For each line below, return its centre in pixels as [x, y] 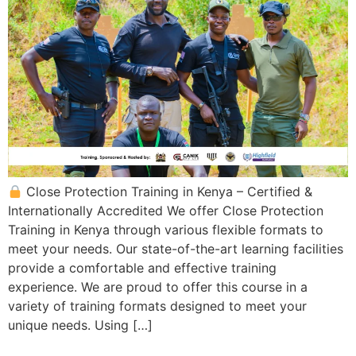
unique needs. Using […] [80, 325]
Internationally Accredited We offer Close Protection [166, 211]
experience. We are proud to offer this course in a [158, 287]
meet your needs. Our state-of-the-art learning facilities [176, 249]
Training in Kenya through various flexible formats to [166, 230]
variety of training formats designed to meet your [157, 306]
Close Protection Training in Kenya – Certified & [168, 192]
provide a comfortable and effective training [142, 268]
